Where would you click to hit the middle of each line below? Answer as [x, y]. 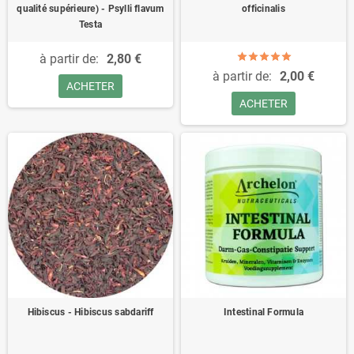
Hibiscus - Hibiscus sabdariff [90, 312]
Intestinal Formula [264, 312]
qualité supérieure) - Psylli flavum [90, 9]
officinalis [264, 9]
